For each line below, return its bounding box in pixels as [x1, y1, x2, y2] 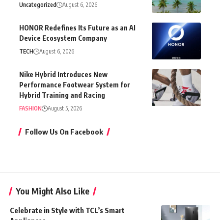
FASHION [19, 104, 42, 112]
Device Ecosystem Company [19, 33, 107, 42]
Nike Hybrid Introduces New [19, 70, 108, 79]
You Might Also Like [16, 185, 89, 196]
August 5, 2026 [48, 104, 82, 112]
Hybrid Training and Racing [19, 90, 105, 99]
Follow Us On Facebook [25, 127, 103, 136]
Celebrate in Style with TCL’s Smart [10, 205, 125, 215]
